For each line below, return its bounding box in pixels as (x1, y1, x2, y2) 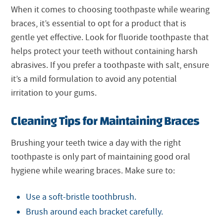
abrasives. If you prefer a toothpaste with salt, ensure (11, 59, 210, 71)
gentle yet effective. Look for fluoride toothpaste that (11, 32, 209, 44)
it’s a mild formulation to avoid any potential (11, 73, 177, 85)
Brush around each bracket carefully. (26, 206, 164, 218)
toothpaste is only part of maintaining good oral (11, 151, 191, 163)
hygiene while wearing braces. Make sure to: (11, 165, 175, 177)
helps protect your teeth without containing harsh (11, 46, 198, 57)
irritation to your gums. (11, 87, 97, 99)
